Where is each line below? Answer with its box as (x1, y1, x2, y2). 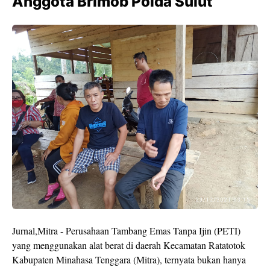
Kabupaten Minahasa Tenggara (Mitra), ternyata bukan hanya (12, 253, 246, 266)
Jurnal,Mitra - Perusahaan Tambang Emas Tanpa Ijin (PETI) (12, 224, 240, 237)
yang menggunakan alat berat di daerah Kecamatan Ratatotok (12, 239, 245, 252)
